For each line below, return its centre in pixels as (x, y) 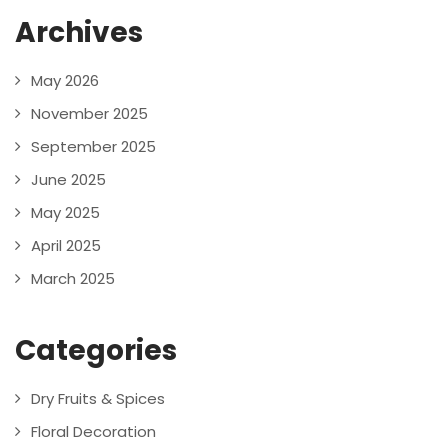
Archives (79, 33)
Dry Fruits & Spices (98, 399)
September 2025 (93, 147)
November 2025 (89, 114)
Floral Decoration (93, 432)
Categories (96, 351)
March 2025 (73, 279)
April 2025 (66, 246)
